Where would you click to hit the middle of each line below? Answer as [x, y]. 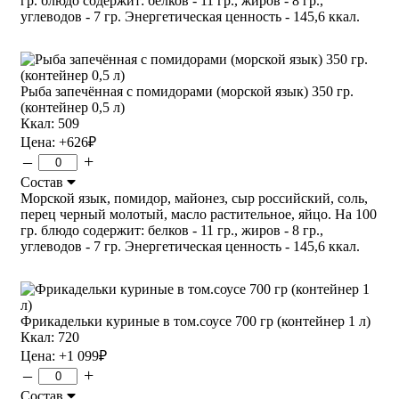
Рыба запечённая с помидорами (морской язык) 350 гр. [187, 91]
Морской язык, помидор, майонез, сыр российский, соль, [194, 198]
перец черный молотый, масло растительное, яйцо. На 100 [199, 214]
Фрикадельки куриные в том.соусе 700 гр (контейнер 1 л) [195, 321]
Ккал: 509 [50, 123]
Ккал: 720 [50, 337]
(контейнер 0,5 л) [73, 107]
